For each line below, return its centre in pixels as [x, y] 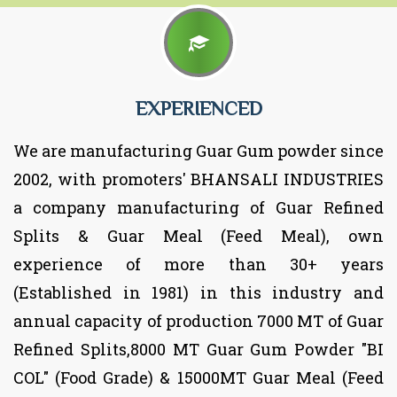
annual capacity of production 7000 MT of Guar [198, 320]
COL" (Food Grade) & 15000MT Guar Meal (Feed [198, 377]
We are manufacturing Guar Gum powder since [198, 150]
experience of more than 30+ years [198, 264]
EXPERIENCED [198, 108]
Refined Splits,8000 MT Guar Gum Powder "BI [198, 349]
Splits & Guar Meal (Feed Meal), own [198, 235]
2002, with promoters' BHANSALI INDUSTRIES [198, 179]
